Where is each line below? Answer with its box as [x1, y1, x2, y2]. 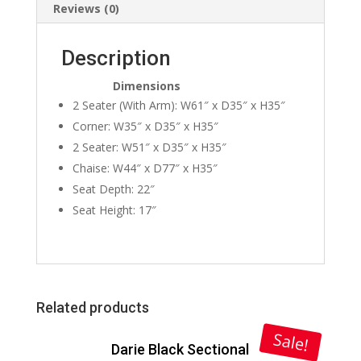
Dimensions [60, 78, 180, 94]
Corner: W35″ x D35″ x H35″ [72, 118, 218, 135]
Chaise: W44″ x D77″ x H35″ [72, 160, 218, 176]
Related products [35, 299, 149, 317]
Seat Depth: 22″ [72, 181, 155, 197]
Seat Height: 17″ [72, 202, 156, 218]
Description [60, 46, 171, 71]
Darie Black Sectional [111, 341, 250, 359]
